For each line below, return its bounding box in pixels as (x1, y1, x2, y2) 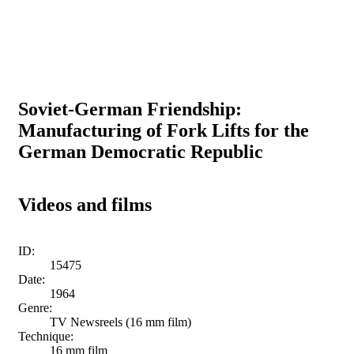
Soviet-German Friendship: (18, 98, 242, 119)
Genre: (18, 300, 52, 314)
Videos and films (18, 194, 152, 215)
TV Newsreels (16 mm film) (50, 314, 191, 329)
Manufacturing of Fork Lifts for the (18, 119, 309, 141)
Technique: (18, 329, 73, 343)
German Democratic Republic (18, 141, 263, 162)
